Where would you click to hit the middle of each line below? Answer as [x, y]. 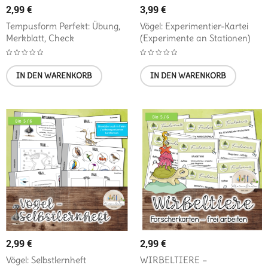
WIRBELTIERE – [174, 260]
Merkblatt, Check [40, 38]
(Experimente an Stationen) [195, 38]
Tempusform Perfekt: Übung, [63, 26]
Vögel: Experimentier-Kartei [194, 26]
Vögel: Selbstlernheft [46, 260]
